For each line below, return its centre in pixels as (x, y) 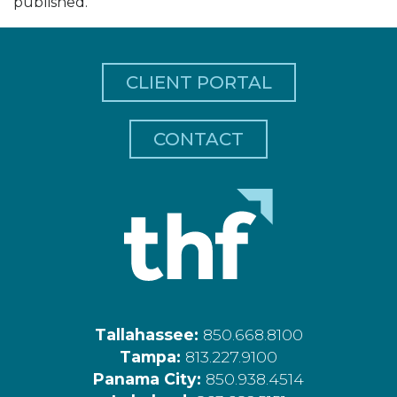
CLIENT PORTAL (198, 83)
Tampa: (152, 356)
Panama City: (149, 378)
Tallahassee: (148, 334)
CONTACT (198, 140)
